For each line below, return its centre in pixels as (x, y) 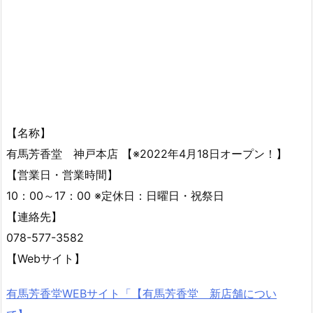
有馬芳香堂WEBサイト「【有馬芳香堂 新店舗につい (141, 294)
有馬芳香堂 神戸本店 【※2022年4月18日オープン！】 (147, 153)
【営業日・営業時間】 (62, 174)
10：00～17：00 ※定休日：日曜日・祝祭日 (115, 195)
